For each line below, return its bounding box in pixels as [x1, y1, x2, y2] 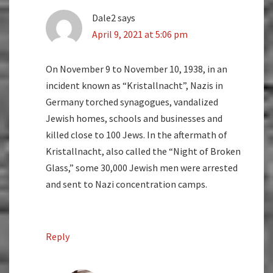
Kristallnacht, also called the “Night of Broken [46, 144, 241, 157]
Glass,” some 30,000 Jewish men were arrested [46, 161, 238, 174]
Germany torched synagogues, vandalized [46, 95, 218, 108]
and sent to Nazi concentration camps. [46, 177, 207, 190]
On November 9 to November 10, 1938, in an [46, 62, 227, 75]
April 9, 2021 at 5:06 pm [92, 27, 188, 40]
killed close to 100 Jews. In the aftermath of [46, 128, 227, 141]
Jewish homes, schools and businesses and [46, 112, 222, 124]
